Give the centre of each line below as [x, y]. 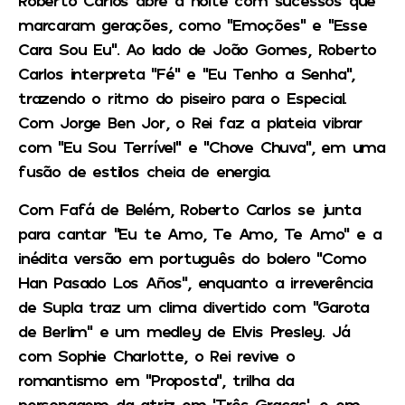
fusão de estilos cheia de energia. [145, 171]
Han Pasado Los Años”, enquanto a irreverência [195, 282]
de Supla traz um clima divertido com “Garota [194, 306]
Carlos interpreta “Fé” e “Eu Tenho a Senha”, [187, 74]
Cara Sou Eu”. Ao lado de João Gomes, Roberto [198, 49]
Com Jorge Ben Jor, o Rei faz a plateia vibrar [190, 122]
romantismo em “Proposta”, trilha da [156, 379]
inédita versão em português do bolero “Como [192, 257]
